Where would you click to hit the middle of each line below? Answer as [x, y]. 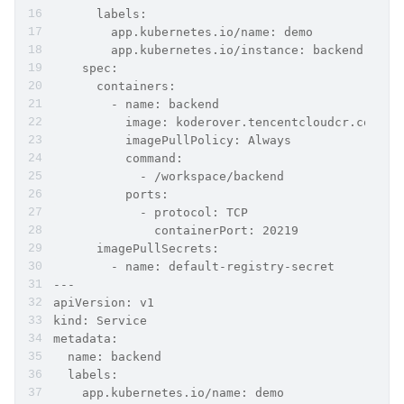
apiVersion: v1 [104, 302]
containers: [115, 86]
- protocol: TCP [151, 212]
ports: [111, 194]
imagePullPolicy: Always [172, 140]
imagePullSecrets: [136, 248]
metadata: [86, 338]
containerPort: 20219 [176, 230]
